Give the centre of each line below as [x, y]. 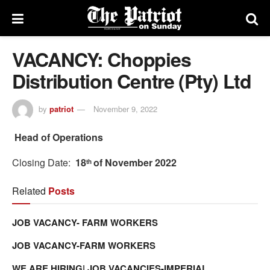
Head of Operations [59, 137]
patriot [61, 108]
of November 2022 [135, 162]
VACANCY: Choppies [102, 59]
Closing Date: [44, 162]
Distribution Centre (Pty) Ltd [134, 81]
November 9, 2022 [125, 108]
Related [29, 190]
